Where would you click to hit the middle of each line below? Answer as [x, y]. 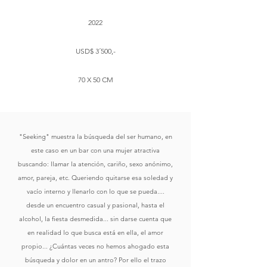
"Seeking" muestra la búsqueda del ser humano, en [95, 136]
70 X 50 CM [95, 80]
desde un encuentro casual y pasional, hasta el [95, 205]
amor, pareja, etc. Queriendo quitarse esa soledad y [95, 178]
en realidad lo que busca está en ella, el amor [95, 232]
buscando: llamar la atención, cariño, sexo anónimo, [95, 164]
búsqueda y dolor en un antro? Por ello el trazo [95, 260]
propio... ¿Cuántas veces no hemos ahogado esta [95, 246]
